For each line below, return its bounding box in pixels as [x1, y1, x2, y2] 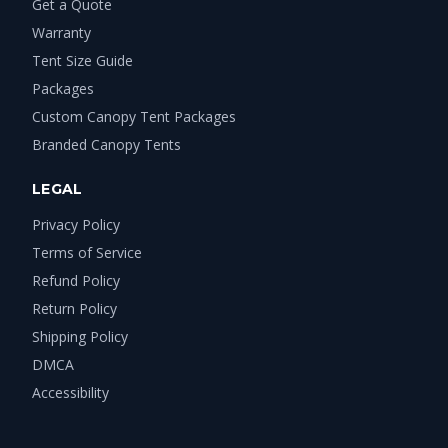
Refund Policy [32, 270, 120, 290]
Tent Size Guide [32, 50, 133, 70]
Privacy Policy [32, 214, 120, 234]
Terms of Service [32, 242, 142, 262]
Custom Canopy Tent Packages [32, 106, 236, 126]
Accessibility [32, 382, 109, 402]
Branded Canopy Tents [32, 134, 181, 154]
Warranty [32, 22, 91, 42]
